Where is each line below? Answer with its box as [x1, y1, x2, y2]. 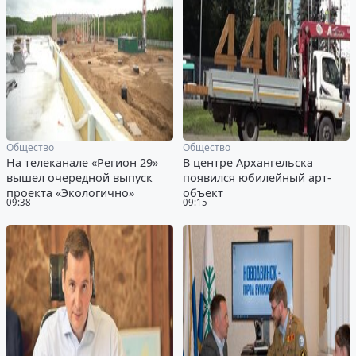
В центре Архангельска [183, 155, 313, 171]
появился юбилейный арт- [183, 170, 331, 186]
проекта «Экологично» [6, 185, 134, 201]
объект [183, 185, 223, 201]
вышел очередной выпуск [6, 170, 153, 186]
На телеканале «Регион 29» [6, 155, 158, 171]
